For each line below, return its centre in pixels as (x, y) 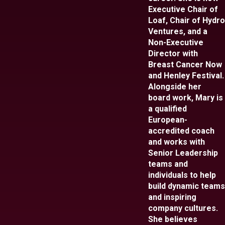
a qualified (167, 109)
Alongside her (175, 87)
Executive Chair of (183, 10)
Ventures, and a (178, 32)
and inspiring (172, 197)
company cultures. (183, 208)
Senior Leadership (183, 153)
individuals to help (182, 175)
